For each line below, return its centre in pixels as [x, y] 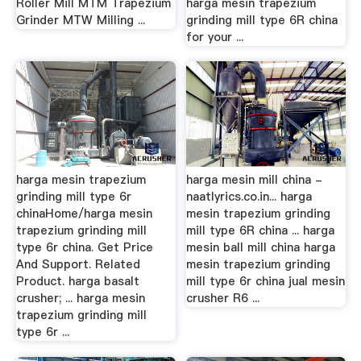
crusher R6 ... [223, 298]
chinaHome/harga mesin [84, 214]
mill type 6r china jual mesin [266, 281]
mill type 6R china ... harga [261, 230]
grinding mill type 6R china [262, 20]
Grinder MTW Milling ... [80, 20]
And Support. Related [78, 264]
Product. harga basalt [77, 281]
